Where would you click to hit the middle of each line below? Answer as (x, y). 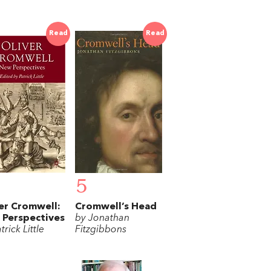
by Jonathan (102, 219)
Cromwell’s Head (116, 207)
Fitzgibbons (101, 230)
